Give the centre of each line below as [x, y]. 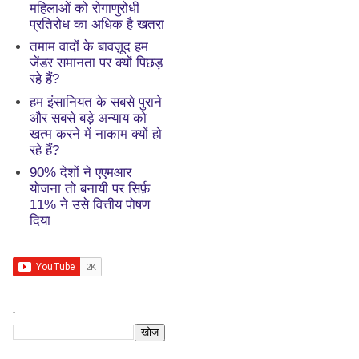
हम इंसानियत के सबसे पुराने [96, 102]
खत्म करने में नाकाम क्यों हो [96, 134]
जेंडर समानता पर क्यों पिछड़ [97, 63]
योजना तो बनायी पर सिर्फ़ [90, 189]
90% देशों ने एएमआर [81, 173]
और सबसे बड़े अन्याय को [89, 118]
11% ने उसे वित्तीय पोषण [90, 205]
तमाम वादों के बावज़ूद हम [89, 47]
